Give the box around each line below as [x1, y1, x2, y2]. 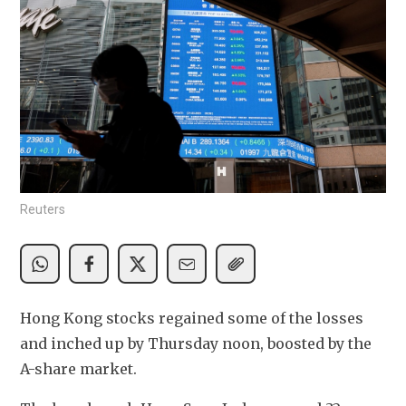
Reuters [20, 202, 65, 217]
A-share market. [20, 360, 137, 379]
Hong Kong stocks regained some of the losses [20, 309, 363, 328]
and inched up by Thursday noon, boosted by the [20, 334, 372, 353]
